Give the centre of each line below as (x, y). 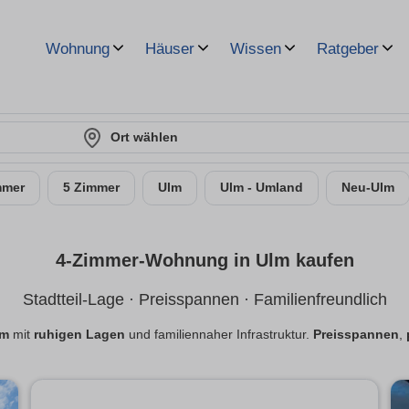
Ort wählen (144, 137)
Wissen (256, 49)
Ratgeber (348, 49)
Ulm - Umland (262, 188)
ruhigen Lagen (79, 335)
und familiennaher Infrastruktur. (219, 335)
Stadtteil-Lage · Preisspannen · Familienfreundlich (204, 300)
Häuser (170, 49)
